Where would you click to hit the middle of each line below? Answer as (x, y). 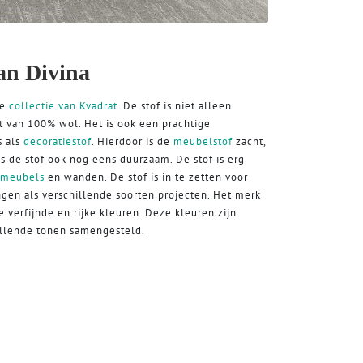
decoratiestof (58, 141)
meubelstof (203, 141)
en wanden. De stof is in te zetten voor (146, 177)
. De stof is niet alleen (175, 105)
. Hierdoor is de (132, 141)
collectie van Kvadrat (63, 105)
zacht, (249, 141)
